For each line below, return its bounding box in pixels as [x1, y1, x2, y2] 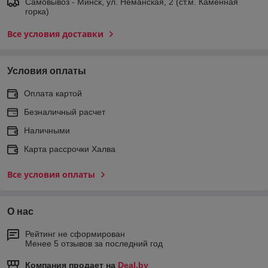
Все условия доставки [7, 28, 103, 39]
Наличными [24, 125, 70, 135]
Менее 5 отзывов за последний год [25, 238, 163, 248]
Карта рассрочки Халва [24, 144, 115, 154]
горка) [25, 6, 49, 16]
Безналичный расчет [24, 106, 105, 117]
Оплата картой [24, 88, 82, 98]
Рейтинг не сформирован [25, 229, 125, 239]
